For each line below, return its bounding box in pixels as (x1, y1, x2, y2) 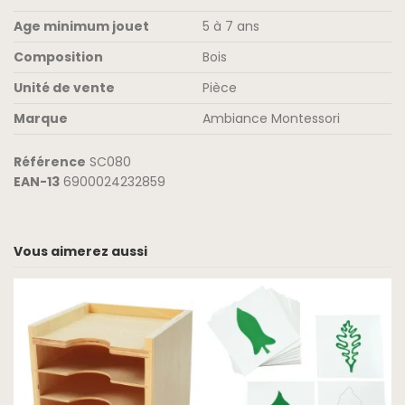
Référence (14, 152, 86, 171)
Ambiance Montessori (202, 108, 340, 127)
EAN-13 (14, 172, 60, 191)
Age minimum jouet (14, 16, 149, 35)
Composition (14, 47, 103, 66)
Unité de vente (14, 78, 115, 97)
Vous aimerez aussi (14, 242, 147, 261)
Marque (14, 108, 68, 127)
